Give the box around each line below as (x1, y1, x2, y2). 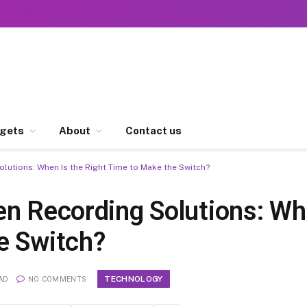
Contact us (125, 125, 182, 136)
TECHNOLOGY (104, 273, 163, 284)
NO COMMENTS (27, 274, 87, 284)
